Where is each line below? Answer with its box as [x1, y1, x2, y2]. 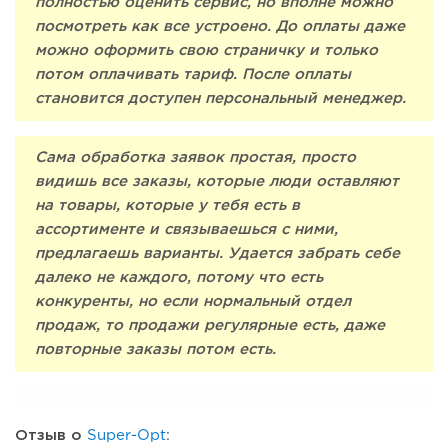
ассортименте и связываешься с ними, [35, 223, 338, 237]
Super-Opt [87, 429, 166, 443]
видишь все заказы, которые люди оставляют [35, 175, 399, 189]
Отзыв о [15, 429, 82, 443]
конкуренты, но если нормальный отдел [35, 295, 351, 309]
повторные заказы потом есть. [35, 343, 276, 357]
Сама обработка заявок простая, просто [35, 151, 356, 165]
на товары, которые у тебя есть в [35, 199, 300, 213]
